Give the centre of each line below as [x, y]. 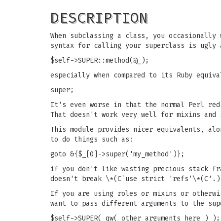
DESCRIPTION [99, 18]
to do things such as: [92, 139]
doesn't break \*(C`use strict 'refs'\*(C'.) [135, 179]
